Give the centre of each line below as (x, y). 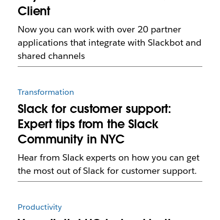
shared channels (51, 55)
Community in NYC (71, 139)
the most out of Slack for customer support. (107, 170)
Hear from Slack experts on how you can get (108, 157)
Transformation (46, 92)
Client (34, 11)
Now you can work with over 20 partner (99, 29)
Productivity (40, 207)
